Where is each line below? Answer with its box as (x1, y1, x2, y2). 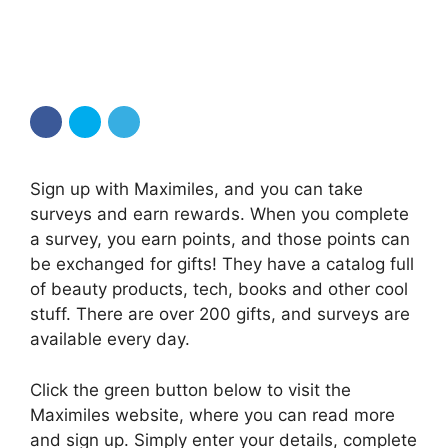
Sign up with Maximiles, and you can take (30, 179, 363, 199)
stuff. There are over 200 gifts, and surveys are (30, 304, 410, 324)
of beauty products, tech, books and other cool (30, 279, 408, 299)
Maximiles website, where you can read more (30, 404, 395, 425)
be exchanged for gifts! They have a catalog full (30, 254, 414, 274)
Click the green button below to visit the (30, 379, 351, 400)
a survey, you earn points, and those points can (30, 229, 410, 249)
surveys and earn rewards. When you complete (30, 204, 409, 224)
